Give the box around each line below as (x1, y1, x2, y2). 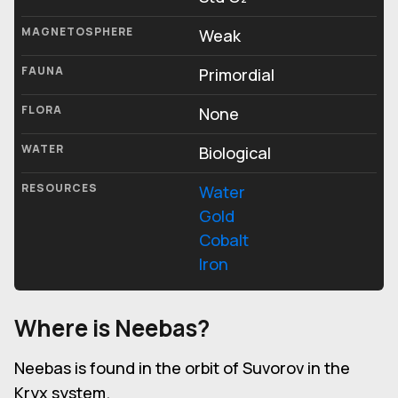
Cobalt (199, 229, 249, 251)
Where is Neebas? (14, 312, 210, 345)
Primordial (199, 64, 275, 86)
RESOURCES (21, 180, 98, 196)
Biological (199, 142, 271, 164)
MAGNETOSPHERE (21, 24, 133, 40)
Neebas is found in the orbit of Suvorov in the (14, 357, 350, 379)
